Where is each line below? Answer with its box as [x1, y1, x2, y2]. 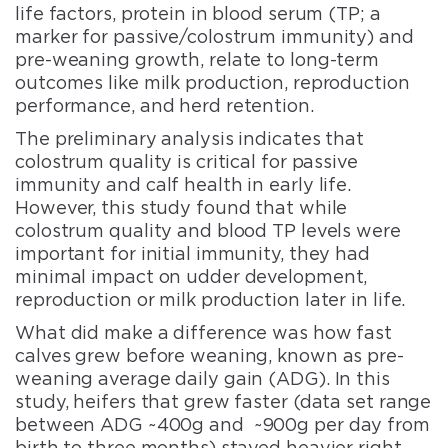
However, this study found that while [15, 196, 348, 218]
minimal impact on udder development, [15, 265, 368, 287]
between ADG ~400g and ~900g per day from [15, 413, 430, 435]
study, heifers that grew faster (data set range [15, 390, 432, 412]
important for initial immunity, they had [15, 242, 370, 264]
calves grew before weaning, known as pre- [15, 344, 404, 366]
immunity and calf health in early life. [15, 173, 352, 195]
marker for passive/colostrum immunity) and [15, 25, 414, 47]
